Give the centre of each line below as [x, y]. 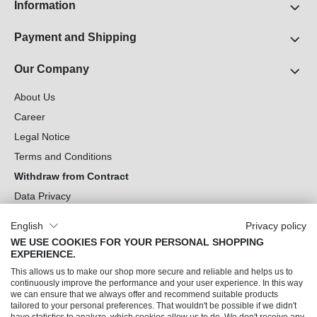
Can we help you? [62, 247]
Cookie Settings [49, 216]
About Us [35, 97]
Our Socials [45, 279]
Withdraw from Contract [71, 177]
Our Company [52, 69]
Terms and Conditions [63, 157]
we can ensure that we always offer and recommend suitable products [144, 294]
